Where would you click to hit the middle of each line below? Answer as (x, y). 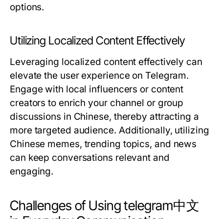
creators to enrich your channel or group (97, 103)
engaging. (32, 171)
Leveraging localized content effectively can (106, 62)
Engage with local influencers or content (97, 89)
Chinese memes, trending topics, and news (103, 144)
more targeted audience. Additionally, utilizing (109, 130)
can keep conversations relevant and (90, 158)
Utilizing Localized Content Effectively (98, 41)
